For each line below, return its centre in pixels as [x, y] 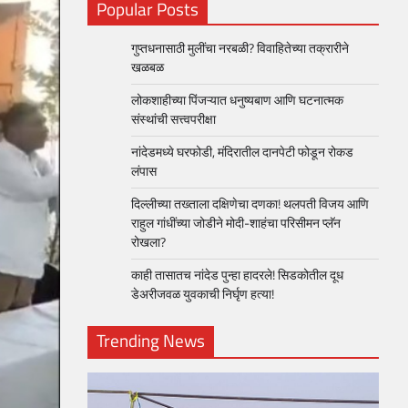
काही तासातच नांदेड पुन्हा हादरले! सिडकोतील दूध [237, 275]
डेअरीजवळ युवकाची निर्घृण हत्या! [203, 294]
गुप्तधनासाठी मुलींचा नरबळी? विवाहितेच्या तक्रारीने [240, 48]
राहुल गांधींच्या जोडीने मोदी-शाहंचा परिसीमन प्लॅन [236, 223]
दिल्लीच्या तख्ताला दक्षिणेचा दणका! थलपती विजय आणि [250, 204]
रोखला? [151, 242]
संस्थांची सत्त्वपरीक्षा [173, 119]
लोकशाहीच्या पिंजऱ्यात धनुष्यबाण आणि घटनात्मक [237, 100]
